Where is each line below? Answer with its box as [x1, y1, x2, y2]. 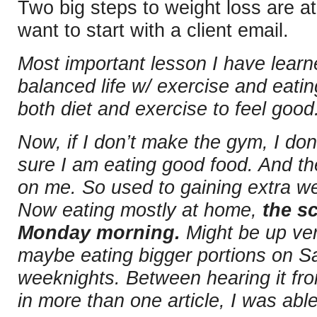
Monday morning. [18, 221, 180, 243]
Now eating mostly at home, [18, 199, 257, 221]
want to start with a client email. [18, 19, 289, 41]
